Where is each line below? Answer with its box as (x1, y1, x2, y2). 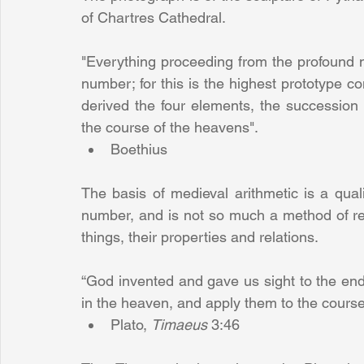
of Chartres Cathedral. (81, 9, 226, 27)
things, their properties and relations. (81, 228, 318, 246)
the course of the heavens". (81, 119, 262, 136)
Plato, (110, 316, 151, 334)
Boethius (110, 141, 171, 158)
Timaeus (151, 316, 211, 334)
